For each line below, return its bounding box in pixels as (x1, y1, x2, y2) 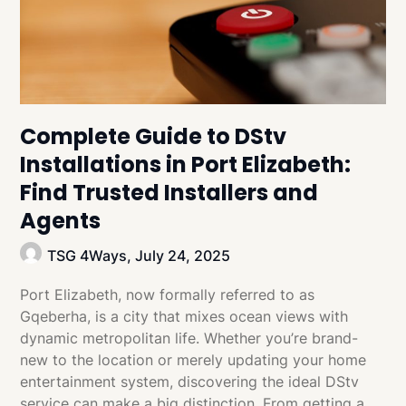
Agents (20, 205, 101, 236)
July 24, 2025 (135, 246, 231, 265)
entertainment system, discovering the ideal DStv (20, 372, 360, 391)
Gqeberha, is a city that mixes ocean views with (20, 306, 349, 325)
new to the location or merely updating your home (20, 350, 367, 369)
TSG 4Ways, (47, 246, 136, 265)
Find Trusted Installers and (20, 177, 319, 208)
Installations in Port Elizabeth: (20, 149, 352, 179)
